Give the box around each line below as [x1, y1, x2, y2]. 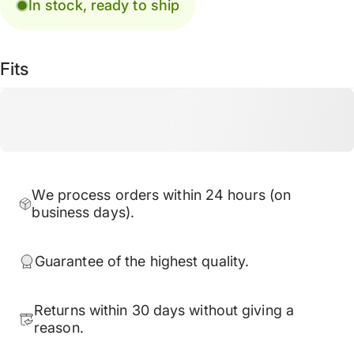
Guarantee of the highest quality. [34, 252, 250, 269]
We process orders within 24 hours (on [32, 186, 292, 203]
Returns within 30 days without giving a [34, 301, 294, 318]
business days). [32, 203, 134, 220]
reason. [34, 318, 84, 336]
